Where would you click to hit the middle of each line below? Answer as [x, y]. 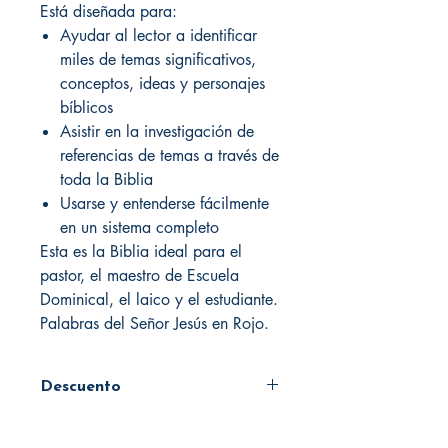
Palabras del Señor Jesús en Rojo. [154, 323]
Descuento [80, 386]
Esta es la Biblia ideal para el [141, 251]
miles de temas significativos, [158, 59]
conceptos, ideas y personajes [162, 83]
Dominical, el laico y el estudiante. [159, 299]
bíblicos [86, 107]
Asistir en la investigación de [157, 131]
